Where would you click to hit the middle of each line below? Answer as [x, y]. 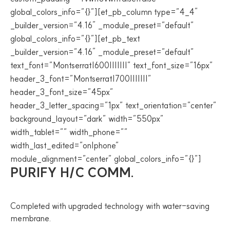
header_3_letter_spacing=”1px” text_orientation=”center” [113, 105]
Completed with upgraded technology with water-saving [110, 206]
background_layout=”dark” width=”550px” [87, 119]
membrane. [31, 218]
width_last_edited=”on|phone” [65, 145]
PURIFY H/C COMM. [72, 172]
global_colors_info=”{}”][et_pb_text [75, 39]
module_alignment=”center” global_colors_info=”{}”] [106, 159]
